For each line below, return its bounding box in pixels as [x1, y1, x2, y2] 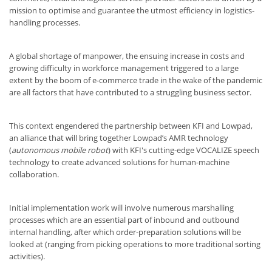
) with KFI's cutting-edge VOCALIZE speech [108, 144, 259, 155]
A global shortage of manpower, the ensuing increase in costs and [9, 50, 245, 61]
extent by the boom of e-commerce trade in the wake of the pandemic [9, 74, 262, 86]
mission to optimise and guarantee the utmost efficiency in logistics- [9, 4, 254, 16]
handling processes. [9, 16, 80, 28]
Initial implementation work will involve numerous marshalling [9, 202, 234, 213]
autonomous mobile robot [12, 144, 108, 155]
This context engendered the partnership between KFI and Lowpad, [9, 120, 253, 131]
